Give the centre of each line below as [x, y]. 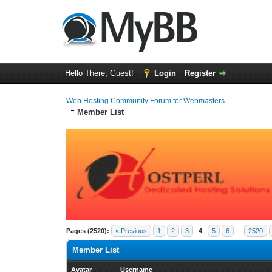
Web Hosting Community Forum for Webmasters [146, 101]
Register [200, 73]
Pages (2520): [88, 231]
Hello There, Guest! [100, 73]
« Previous [131, 231]
